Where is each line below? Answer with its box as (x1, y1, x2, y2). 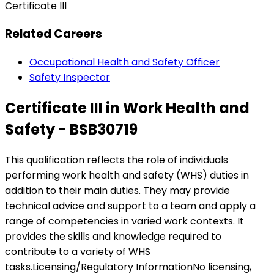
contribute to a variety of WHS (5, 244, 150, 259)
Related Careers (5, 26, 102, 43)
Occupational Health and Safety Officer (29, 54, 220, 69)
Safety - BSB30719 (5, 119, 138, 139)
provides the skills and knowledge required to (5, 229, 221, 243)
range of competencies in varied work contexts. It (5, 213, 244, 228)
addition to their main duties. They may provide (5, 183, 230, 198)
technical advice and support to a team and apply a (5, 198, 256, 213)
